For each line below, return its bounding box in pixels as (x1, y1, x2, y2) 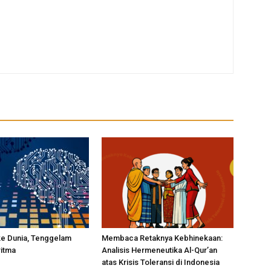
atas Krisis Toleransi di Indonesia (102, 258, 220, 267)
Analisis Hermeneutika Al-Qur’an (102, 246, 217, 255)
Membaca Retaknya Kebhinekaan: (102, 233, 223, 243)
